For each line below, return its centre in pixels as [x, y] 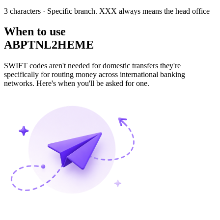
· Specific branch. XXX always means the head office [125, 11]
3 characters [22, 11]
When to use [35, 32]
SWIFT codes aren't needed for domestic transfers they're [92, 66]
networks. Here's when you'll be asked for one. [77, 83]
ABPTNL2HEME [49, 45]
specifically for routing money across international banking [95, 75]
